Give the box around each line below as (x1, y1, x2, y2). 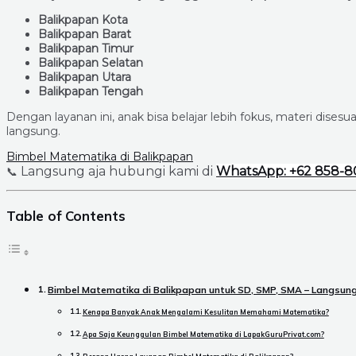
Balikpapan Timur (38, 41, 133, 56)
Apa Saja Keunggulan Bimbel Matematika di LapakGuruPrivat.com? (82, 329, 324, 339)
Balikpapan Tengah (38, 83, 143, 99)
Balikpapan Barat (38, 26, 131, 41)
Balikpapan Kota (38, 12, 128, 27)
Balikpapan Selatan (38, 55, 143, 70)
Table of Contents (6, 207, 126, 224)
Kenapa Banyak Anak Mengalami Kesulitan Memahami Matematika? (82, 307, 329, 316)
